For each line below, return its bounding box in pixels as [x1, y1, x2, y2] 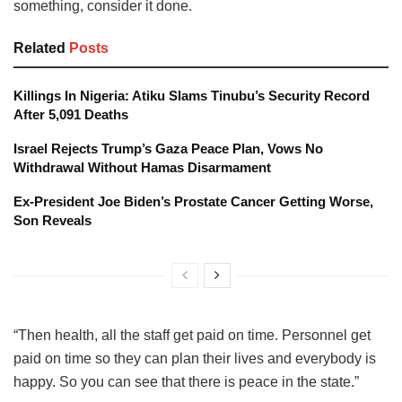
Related [13, 40, 66, 57]
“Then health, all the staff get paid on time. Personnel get [13, 328, 371, 344]
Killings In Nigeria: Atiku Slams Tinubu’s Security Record [13, 88, 370, 104]
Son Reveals [13, 213, 92, 229]
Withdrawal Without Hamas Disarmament [13, 160, 271, 176]
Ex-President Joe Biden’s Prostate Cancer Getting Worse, [13, 194, 373, 210]
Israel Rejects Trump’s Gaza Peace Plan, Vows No [13, 141, 323, 157]
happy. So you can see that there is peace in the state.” [13, 374, 359, 390]
